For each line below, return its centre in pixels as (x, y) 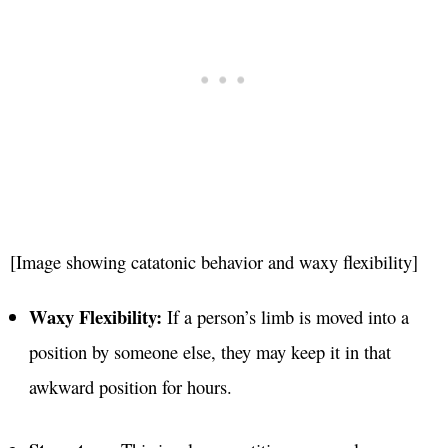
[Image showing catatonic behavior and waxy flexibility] (214, 262)
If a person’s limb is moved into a (285, 317)
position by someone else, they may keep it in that (209, 352)
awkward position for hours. (130, 387)
